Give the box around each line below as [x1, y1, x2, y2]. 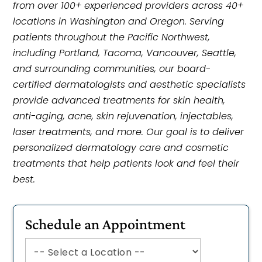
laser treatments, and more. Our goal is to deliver [13, 125, 244, 139]
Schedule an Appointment [25, 216, 186, 233]
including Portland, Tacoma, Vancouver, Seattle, [13, 46, 237, 60]
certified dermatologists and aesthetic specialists [13, 78, 246, 91]
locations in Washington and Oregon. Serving [13, 15, 225, 28]
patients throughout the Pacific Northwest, [13, 30, 211, 44]
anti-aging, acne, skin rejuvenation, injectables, [13, 109, 234, 123]
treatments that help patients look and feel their [13, 157, 240, 170]
